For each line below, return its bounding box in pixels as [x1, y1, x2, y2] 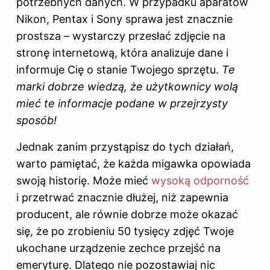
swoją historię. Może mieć [16, 174, 151, 187]
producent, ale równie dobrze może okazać [16, 208, 238, 221]
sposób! [16, 114, 57, 127]
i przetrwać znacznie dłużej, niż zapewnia [16, 191, 228, 204]
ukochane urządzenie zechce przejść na [16, 242, 221, 255]
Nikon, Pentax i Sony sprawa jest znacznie [16, 13, 233, 26]
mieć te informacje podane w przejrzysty [16, 97, 228, 110]
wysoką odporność [151, 174, 249, 187]
